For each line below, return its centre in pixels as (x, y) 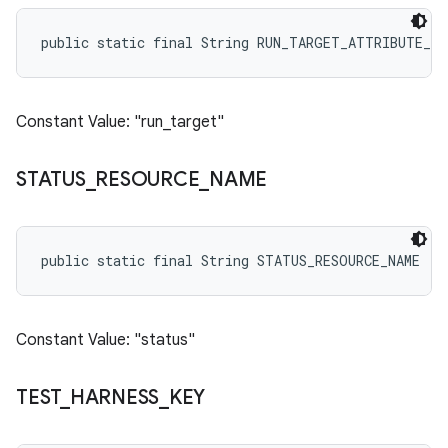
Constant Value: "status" (105, 340)
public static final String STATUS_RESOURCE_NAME (230, 260)
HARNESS (114, 397)
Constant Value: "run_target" (120, 122)
